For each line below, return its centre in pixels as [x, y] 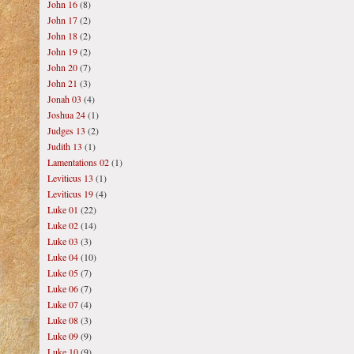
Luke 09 [63, 336]
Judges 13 [66, 130]
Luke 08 [63, 320]
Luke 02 [63, 225]
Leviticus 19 [70, 194]
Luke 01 [63, 209]
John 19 [62, 51]
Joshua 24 [66, 115]
